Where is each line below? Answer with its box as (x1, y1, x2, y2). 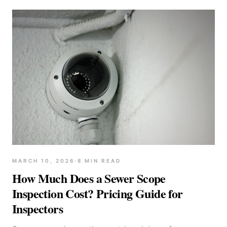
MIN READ (82, 157, 121, 164)
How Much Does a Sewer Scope (12, 169, 166, 187)
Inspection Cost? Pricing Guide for (12, 184, 183, 202)
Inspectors (12, 199, 63, 217)
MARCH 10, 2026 (12, 157, 74, 164)
